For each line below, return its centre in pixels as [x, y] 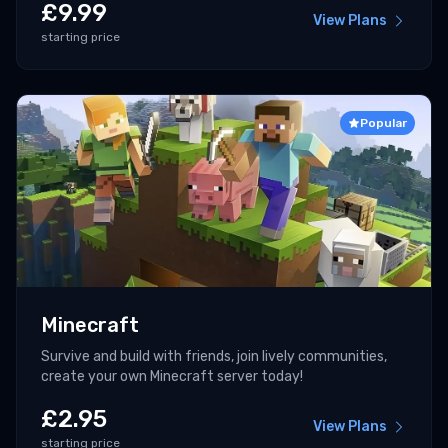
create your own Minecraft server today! [172, 377]
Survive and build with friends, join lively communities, [214, 357]
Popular [383, 123]
